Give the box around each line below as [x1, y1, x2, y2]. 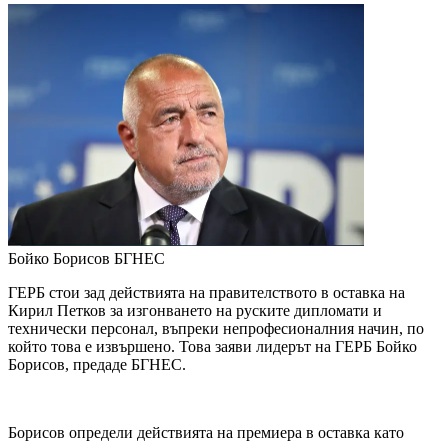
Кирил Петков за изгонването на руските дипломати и [8, 302, 382, 320]
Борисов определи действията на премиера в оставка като [8, 424, 404, 442]
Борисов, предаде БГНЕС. [8, 356, 186, 374]
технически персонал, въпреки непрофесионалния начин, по [8, 320, 424, 338]
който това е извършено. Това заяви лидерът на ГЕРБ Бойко [8, 338, 417, 356]
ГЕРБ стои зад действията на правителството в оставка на [8, 284, 405, 302]
